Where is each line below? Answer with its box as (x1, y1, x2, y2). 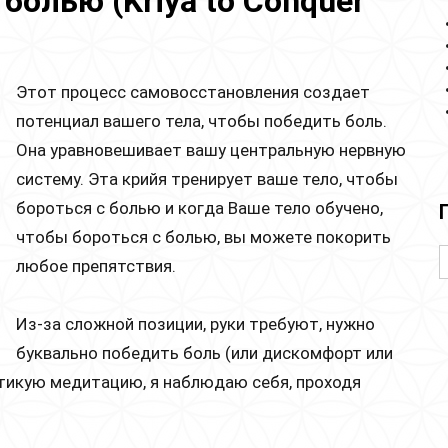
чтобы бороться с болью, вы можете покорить (16, 226, 391, 247)
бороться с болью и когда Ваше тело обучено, (16, 197, 383, 218)
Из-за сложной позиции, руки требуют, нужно (16, 313, 375, 334)
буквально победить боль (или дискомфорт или (16, 342, 393, 363)
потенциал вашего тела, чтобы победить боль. (16, 110, 387, 131)
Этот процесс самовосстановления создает (16, 81, 370, 102)
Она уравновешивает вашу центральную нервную (16, 139, 406, 160)
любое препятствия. (16, 255, 180, 276)
